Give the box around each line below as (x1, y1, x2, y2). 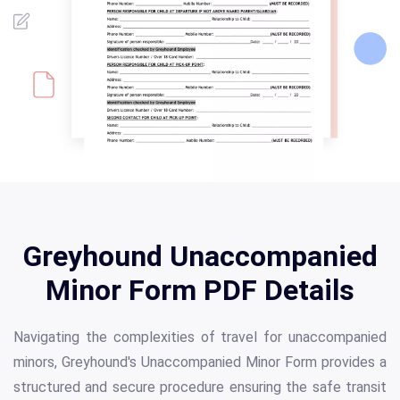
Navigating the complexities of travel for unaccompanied (13, 329, 387, 346)
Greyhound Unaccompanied (22, 239, 378, 274)
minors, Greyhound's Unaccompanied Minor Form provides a (13, 354, 387, 371)
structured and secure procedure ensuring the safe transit (13, 379, 387, 396)
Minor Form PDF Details (46, 273, 354, 308)
